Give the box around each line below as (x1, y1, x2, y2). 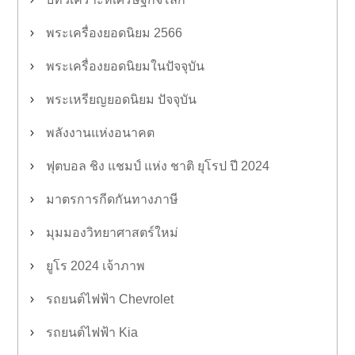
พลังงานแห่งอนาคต (46, 126, 155, 139)
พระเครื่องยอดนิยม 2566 (46, 26, 182, 40)
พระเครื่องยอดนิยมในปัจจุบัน (46, 59, 204, 73)
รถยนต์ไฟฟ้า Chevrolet (46, 292, 174, 306)
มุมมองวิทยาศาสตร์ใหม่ (46, 226, 178, 239)
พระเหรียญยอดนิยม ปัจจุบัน (46, 93, 197, 106)
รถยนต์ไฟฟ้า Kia (46, 326, 138, 339)
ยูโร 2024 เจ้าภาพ (46, 259, 145, 273)
